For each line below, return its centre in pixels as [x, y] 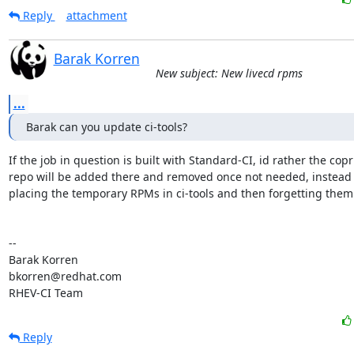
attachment [96, 15]
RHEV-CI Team [45, 292]
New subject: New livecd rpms [229, 73]
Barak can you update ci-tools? [106, 126]
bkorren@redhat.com [65, 276]
